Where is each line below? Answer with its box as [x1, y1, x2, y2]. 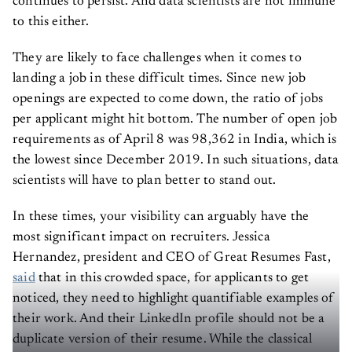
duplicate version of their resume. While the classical [13, 332, 313, 346]
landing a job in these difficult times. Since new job [13, 71, 306, 86]
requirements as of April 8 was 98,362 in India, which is [13, 133, 337, 147]
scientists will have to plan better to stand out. [13, 174, 277, 188]
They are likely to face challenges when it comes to [13, 51, 302, 65]
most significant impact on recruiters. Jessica [13, 230, 270, 244]
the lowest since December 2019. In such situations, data [13, 153, 339, 167]
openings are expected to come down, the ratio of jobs [13, 92, 324, 106]
